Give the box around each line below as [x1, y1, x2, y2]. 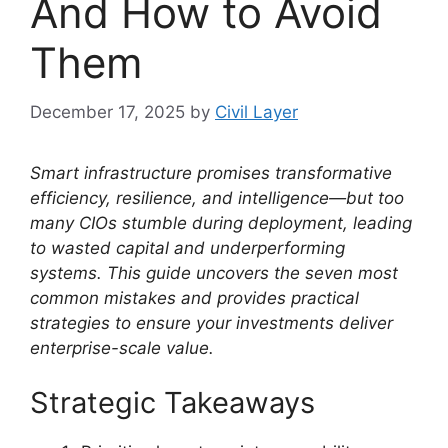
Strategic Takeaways [30, 385, 315, 420]
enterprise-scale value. [30, 337, 214, 358]
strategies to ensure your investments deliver [30, 312, 393, 333]
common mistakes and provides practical [30, 287, 359, 308]
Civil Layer [215, 101, 298, 122]
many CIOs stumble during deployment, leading [30, 212, 412, 233]
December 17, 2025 [30, 101, 185, 122]
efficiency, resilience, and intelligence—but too [30, 187, 404, 208]
